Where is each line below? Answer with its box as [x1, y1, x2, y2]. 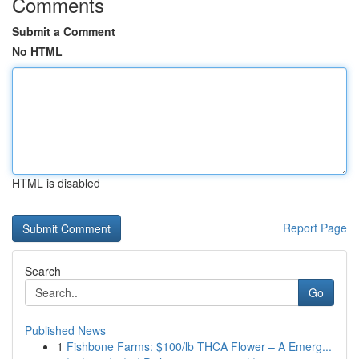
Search [25, 263, 61, 279]
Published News [25, 322, 106, 338]
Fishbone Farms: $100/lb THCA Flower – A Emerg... [67, 338, 332, 354]
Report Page [283, 220, 347, 236]
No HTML [12, 43, 63, 59]
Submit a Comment [12, 23, 115, 39]
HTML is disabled [12, 175, 100, 191]
